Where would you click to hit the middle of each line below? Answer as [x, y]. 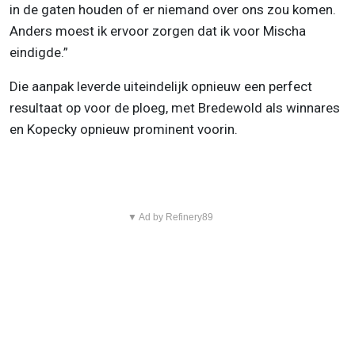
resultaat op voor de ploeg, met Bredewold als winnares [175, 108]
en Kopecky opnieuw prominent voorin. [124, 130]
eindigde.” [39, 53]
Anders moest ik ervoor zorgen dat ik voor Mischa [158, 31]
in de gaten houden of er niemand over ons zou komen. [173, 10]
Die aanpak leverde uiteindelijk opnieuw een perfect [161, 87]
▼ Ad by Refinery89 [170, 218]
